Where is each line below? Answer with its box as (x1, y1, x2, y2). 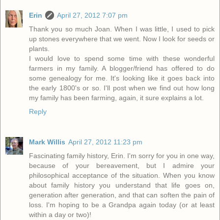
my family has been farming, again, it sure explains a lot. (29, 93, 204, 102)
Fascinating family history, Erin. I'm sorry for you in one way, (29, 151, 215, 160)
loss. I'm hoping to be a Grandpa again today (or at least (29, 200, 215, 209)
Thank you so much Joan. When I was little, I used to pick (29, 25, 215, 33)
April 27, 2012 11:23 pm (68, 137, 142, 146)
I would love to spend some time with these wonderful (29, 54, 215, 62)
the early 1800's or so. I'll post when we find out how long (29, 83, 215, 92)
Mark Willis (29, 137, 65, 146)
